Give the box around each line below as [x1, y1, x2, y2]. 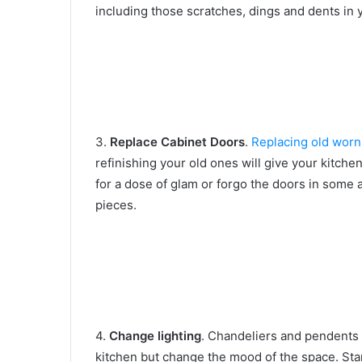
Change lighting [109, 328, 201, 344]
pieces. [95, 197, 137, 213]
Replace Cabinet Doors [110, 134, 245, 150]
